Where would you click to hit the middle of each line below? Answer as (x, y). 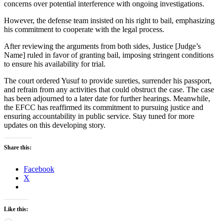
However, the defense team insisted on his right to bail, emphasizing (109, 20)
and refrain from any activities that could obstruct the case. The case (109, 89)
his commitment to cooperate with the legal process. (84, 29)
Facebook (39, 169)
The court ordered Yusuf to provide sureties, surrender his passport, (108, 80)
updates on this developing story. (55, 125)
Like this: (16, 209)
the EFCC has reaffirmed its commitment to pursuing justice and (104, 107)
